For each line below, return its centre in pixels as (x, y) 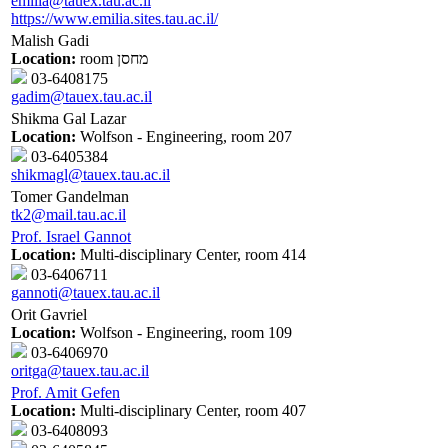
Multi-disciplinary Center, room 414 (191, 255)
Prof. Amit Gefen (65, 393)
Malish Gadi (50, 41)
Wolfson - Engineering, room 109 (184, 333)
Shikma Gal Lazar (68, 119)
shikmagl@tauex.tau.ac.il (90, 175)
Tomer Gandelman (70, 197)
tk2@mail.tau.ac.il (68, 215)
